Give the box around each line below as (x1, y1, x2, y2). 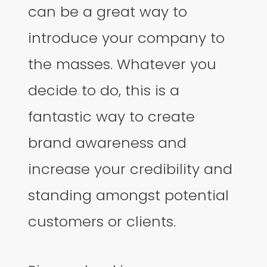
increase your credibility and (28, 159, 233, 179)
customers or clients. (28, 211, 176, 231)
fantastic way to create (28, 106, 195, 126)
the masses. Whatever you (28, 54, 217, 74)
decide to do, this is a (28, 80, 180, 100)
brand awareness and (28, 132, 187, 153)
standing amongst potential (28, 185, 229, 205)
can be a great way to (28, 1, 188, 21)
